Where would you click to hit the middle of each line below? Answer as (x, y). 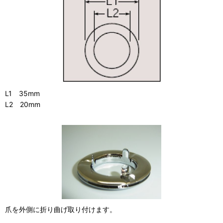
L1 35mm (22, 93)
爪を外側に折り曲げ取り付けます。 (61, 209)
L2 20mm (23, 104)
